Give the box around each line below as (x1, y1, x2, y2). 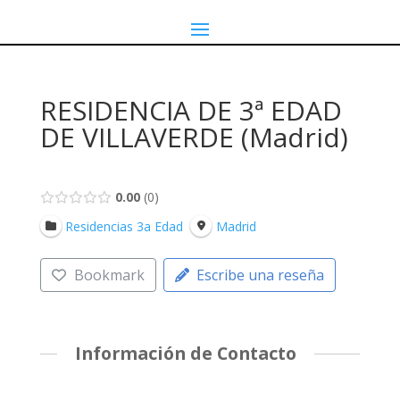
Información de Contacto (74, 341, 296, 366)
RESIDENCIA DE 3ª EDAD (39, 92, 342, 129)
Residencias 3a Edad (64, 217, 183, 235)
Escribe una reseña (196, 265, 325, 286)
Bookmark (73, 265, 145, 286)
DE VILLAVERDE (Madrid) (39, 119, 348, 155)
